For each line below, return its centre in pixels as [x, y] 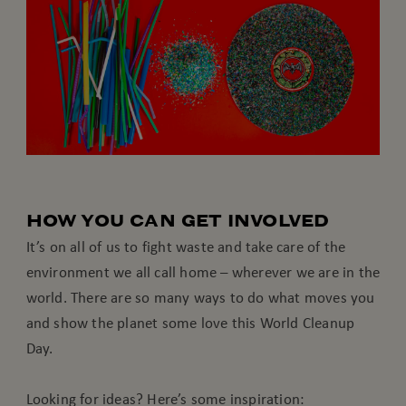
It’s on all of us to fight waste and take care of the [186, 246]
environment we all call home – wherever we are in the [203, 271]
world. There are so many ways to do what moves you [200, 297]
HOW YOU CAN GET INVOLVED [178, 220]
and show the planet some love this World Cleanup [190, 322]
